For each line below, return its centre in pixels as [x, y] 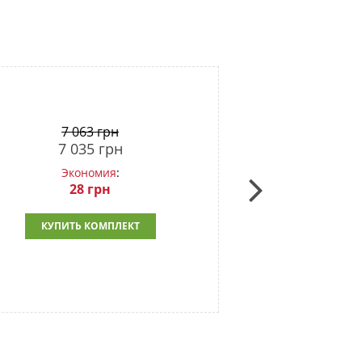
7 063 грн [90, 131]
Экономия [88, 172]
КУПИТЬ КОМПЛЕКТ [90, 225]
